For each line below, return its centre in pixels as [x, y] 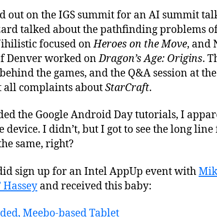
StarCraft [127, 88]
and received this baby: [94, 186]
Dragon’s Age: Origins [151, 59]
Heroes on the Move [140, 45]
